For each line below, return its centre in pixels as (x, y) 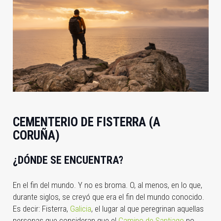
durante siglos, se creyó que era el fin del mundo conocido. (108, 197)
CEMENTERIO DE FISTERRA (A (86, 122)
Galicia (80, 208)
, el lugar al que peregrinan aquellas (147, 208)
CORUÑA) (36, 135)
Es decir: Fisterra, (41, 208)
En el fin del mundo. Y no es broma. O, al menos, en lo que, (107, 185)
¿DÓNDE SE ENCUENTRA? (68, 160)
